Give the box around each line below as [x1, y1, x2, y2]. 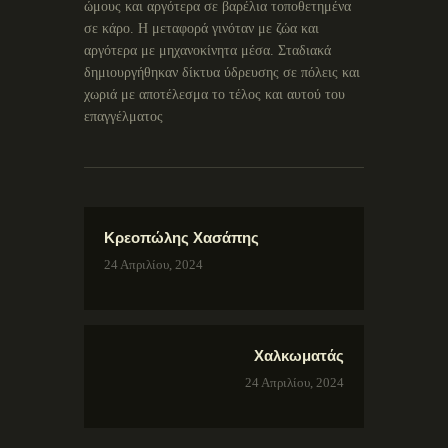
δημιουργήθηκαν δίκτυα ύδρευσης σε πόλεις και [84, 65, 360, 81]
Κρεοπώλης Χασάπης [104, 229, 259, 247]
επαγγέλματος [84, 109, 163, 125]
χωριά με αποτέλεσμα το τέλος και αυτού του [84, 87, 345, 103]
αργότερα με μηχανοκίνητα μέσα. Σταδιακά [84, 43, 331, 59]
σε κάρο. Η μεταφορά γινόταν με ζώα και [84, 21, 319, 37]
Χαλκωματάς [254, 347, 344, 365]
